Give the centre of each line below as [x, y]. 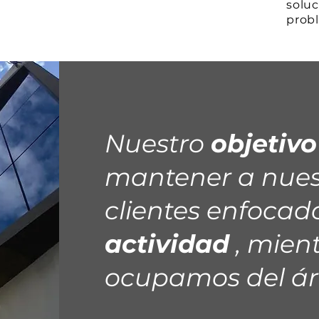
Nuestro [158, 143]
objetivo [264, 143]
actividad [167, 244]
